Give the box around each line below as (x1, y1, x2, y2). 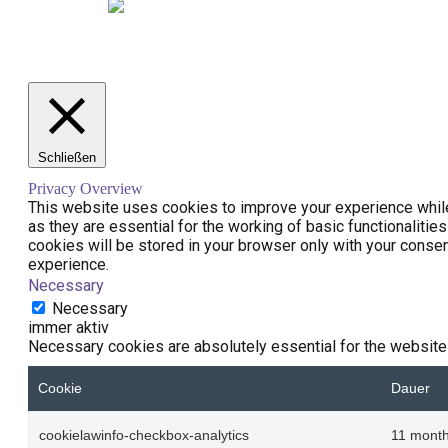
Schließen (38, 150, 96, 166)
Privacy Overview (28, 180, 143, 198)
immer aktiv (28, 318, 109, 338)
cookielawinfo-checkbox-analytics (39, 428, 249, 444)
